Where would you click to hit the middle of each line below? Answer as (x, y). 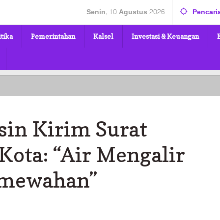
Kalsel (103, 36)
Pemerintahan (53, 36)
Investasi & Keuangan (165, 36)
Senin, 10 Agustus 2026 (125, 12)
